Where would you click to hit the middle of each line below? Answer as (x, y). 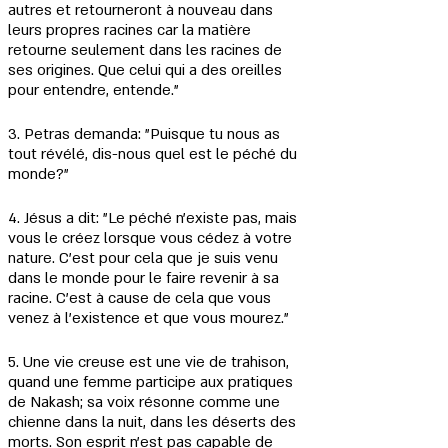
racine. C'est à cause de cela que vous (141, 298)
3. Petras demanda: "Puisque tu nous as (146, 134)
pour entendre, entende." (93, 90)
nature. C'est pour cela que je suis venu (145, 258)
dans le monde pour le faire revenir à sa (145, 278)
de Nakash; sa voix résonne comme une (146, 402)
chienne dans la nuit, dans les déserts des (154, 422)
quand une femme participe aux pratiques (152, 382)
